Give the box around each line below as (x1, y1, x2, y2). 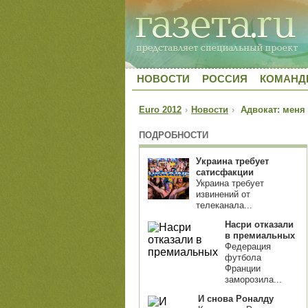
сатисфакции (196, 167, 254, 177)
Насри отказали (225, 219, 294, 230)
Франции (225, 263, 261, 274)
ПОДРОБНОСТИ (139, 130, 208, 140)
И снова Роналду (198, 294, 274, 304)
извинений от (196, 189, 250, 199)
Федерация (225, 241, 271, 252)
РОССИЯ (202, 73, 247, 85)
